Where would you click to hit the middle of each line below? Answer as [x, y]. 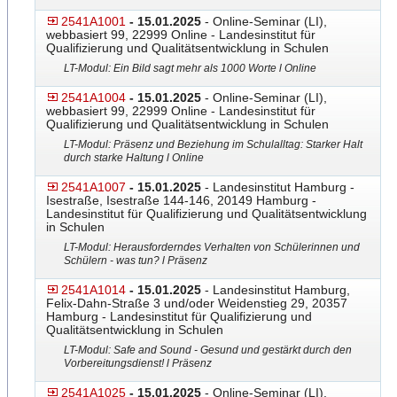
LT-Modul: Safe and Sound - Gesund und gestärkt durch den [208, 350]
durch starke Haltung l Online [134, 158]
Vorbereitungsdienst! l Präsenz [138, 363]
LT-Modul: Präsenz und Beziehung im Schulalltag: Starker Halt [213, 144]
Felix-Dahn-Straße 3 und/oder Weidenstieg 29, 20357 [197, 303]
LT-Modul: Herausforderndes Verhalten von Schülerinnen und [212, 247]
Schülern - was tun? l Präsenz [136, 261]
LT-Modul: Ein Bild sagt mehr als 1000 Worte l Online [190, 68]
